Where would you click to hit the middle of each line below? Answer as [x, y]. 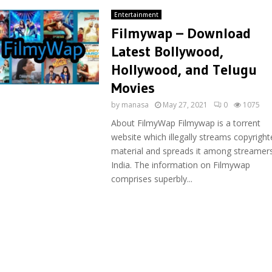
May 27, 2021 [185, 105]
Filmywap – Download [181, 33]
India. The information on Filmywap [180, 165]
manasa [135, 105]
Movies [133, 88]
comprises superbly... [151, 179]
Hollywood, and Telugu [184, 70]
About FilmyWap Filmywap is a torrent [185, 123]
